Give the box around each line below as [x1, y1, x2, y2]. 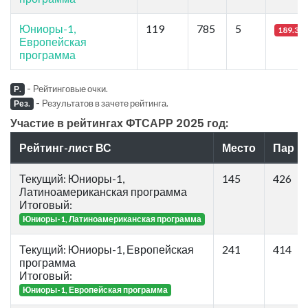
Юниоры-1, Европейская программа [22, 284, 168, 295]
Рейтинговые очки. [32, 82, 108, 94]
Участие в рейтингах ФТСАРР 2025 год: [10, 115, 228, 131]
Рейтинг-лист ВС [19, 140, 111, 154]
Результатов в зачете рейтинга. [41, 97, 168, 109]
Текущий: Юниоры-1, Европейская [19, 242, 194, 256]
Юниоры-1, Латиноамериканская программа [22, 213, 201, 224]
